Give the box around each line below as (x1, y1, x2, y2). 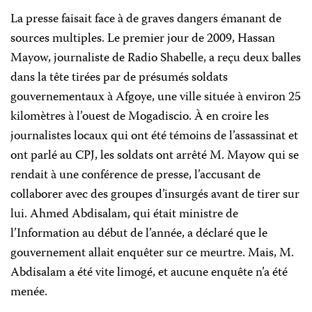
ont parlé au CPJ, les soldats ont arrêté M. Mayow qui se (10, 146, 299, 166)
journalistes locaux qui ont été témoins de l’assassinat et (10, 126, 298, 147)
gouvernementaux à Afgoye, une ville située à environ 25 (10, 87, 301, 108)
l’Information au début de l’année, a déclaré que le (10, 224, 267, 244)
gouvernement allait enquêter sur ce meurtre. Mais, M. (10, 243, 294, 264)
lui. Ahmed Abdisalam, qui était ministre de (10, 204, 238, 225)
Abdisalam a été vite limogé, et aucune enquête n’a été (10, 263, 288, 283)
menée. (10, 282, 47, 303)
